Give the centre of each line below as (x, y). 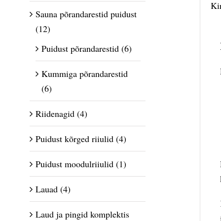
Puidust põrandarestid (80, 49)
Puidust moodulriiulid (74, 164)
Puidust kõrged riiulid (74, 139)
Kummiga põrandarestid (85, 74)
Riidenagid (55, 114)
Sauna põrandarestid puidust (86, 14)
